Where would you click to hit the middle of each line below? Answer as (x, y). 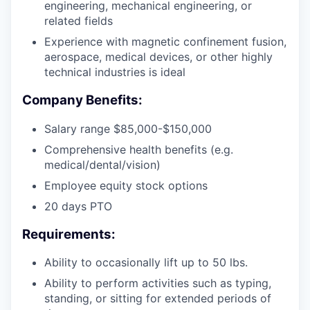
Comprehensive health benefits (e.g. (139, 149)
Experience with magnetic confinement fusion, (165, 42)
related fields (79, 21)
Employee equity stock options (126, 185)
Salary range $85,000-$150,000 (128, 128)
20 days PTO (78, 206)
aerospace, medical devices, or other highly (158, 57)
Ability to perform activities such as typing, (158, 283)
